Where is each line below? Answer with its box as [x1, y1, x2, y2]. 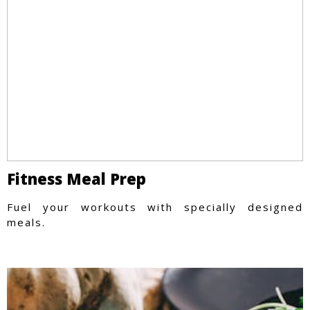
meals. [7, 215, 46, 229]
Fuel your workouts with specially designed [7, 199, 303, 214]
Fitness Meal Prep [7, 167, 146, 189]
